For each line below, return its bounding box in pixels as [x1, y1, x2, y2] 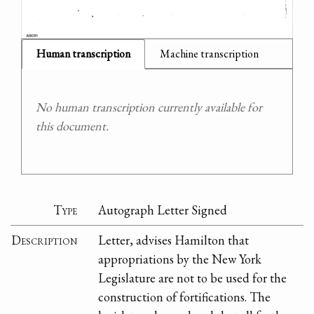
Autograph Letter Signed [98, 202, 228, 219]
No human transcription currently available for [36, 98, 262, 115]
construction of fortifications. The [98, 289, 271, 306]
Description [11, 232, 78, 249]
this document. [36, 117, 109, 134]
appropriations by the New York [98, 251, 262, 268]
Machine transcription [160, 46, 259, 61]
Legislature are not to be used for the [98, 270, 287, 287]
